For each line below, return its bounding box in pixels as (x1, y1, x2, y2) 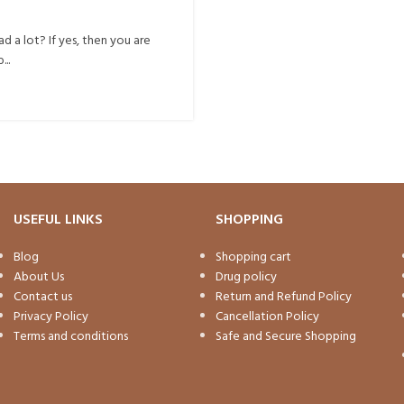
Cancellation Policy (215, 306, 319, 327)
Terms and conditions (13, 326, 128, 347)
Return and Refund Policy (215, 286, 352, 308)
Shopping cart (215, 246, 291, 268)
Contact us (13, 286, 72, 308)
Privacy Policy (13, 306, 88, 327)
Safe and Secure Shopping (215, 326, 356, 347)
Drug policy (215, 266, 277, 288)
